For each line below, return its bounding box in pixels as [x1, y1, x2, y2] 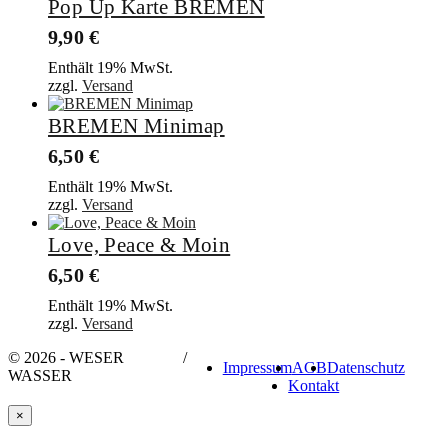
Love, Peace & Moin [48, 233, 231, 258]
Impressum [222, 359, 292, 377]
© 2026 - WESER [8, 349, 124, 367]
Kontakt [288, 377, 340, 395]
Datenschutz [326, 359, 405, 377]
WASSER [8, 367, 72, 385]
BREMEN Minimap [48, 114, 225, 139]
